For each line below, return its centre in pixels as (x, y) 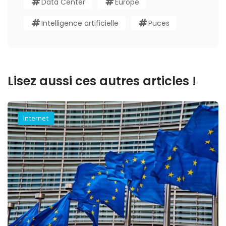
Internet (36, 119)
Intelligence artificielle (80, 23)
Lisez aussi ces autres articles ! (102, 81)
